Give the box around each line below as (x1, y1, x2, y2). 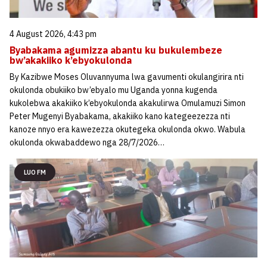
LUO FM (24, 167, 46, 176)
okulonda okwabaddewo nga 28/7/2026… (10, 136, 164, 148)
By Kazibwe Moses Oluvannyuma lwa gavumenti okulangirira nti (10, 71, 244, 82)
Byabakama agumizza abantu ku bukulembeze (10, 44, 222, 56)
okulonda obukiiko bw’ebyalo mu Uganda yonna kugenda (10, 84, 218, 95)
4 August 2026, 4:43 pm (10, 28, 97, 39)
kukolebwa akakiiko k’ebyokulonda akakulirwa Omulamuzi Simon (10, 97, 246, 108)
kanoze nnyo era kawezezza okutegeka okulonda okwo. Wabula (10, 123, 246, 135)
